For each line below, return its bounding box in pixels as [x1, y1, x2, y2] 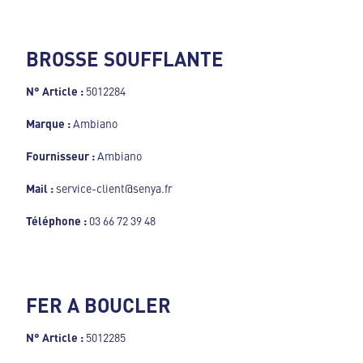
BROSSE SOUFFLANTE [26, 44, 224, 72]
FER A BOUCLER [26, 290, 171, 318]
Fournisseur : [26, 147, 95, 164]
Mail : [26, 179, 53, 196]
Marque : [26, 114, 73, 131]
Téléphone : [26, 211, 87, 228]
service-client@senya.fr [53, 179, 173, 196]
